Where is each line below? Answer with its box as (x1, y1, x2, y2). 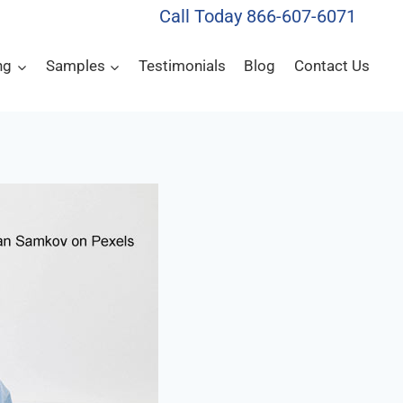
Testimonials (139, 57, 227, 76)
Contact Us (293, 57, 370, 76)
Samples (45, 57, 105, 76)
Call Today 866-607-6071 (159, 4, 357, 27)
